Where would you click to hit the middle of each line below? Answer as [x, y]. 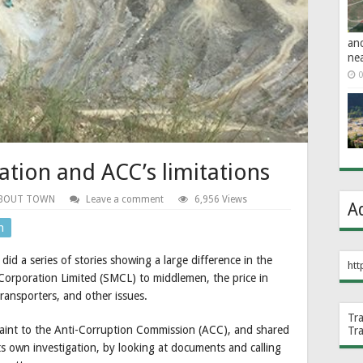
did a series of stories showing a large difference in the [137, 261]
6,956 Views [221, 200]
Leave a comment [125, 200]
